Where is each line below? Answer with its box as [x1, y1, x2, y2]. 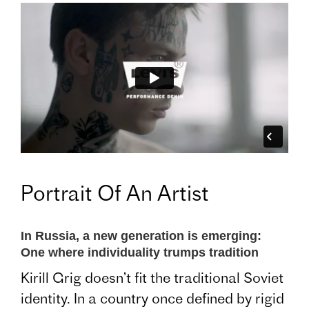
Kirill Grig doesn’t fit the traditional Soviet [21, 268, 283, 286]
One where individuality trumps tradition [21, 245, 259, 259]
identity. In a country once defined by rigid [21, 289, 284, 307]
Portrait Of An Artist [21, 179, 209, 206]
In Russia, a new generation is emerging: [21, 228, 261, 243]
